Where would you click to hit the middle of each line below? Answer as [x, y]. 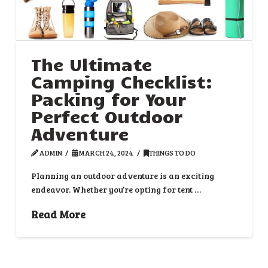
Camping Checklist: [122, 82]
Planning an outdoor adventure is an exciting [122, 175]
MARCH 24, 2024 [106, 153]
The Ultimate [91, 64]
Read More [58, 214]
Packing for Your [108, 99]
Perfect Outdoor [106, 116]
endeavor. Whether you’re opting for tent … [116, 189]
